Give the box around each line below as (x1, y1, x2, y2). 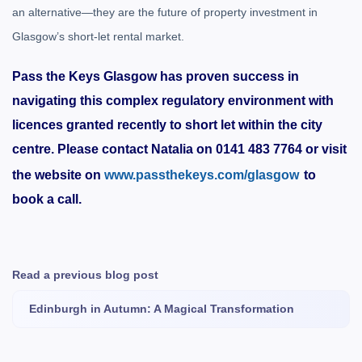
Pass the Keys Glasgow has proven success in (12, 69, 299, 83)
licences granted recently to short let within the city (12, 118, 322, 132)
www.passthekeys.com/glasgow (104, 168, 299, 182)
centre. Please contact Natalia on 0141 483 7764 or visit (12, 142, 347, 156)
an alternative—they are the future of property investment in (12, 6, 318, 19)
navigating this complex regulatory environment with (12, 94, 334, 107)
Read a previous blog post (12, 268, 158, 281)
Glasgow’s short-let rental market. (12, 30, 184, 43)
